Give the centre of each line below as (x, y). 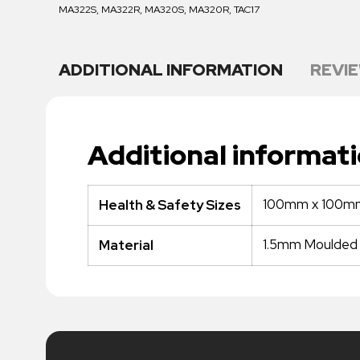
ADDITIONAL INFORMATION (171, 69)
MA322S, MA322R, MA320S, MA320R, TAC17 (160, 9)
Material (127, 245)
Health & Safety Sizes (170, 205)
